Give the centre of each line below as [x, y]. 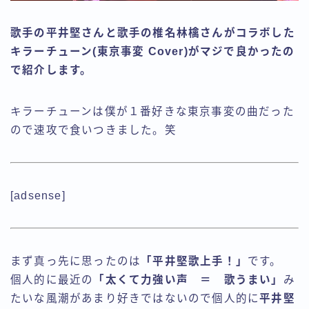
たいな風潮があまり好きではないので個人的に [135, 298]
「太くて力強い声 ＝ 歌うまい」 [188, 279]
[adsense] [38, 195]
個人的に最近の [52, 279]
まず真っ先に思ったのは [76, 261]
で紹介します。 [51, 70]
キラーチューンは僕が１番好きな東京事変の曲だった [152, 111]
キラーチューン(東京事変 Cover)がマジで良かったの [153, 51]
